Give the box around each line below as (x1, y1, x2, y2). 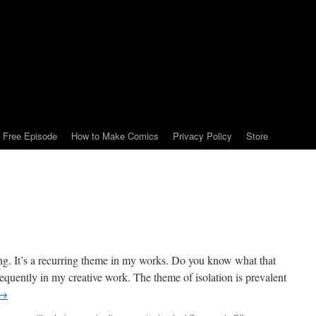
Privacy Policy (173, 129, 232, 142)
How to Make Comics (71, 129, 159, 142)
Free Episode (3, 129, 57, 142)
